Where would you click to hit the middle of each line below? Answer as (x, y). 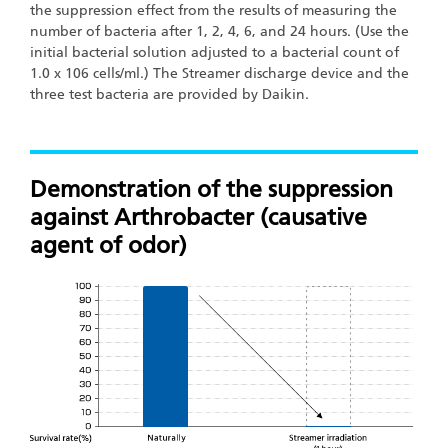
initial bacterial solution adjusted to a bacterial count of (214, 53)
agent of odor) (108, 244)
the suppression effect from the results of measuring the (213, 11)
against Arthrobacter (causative (198, 216)
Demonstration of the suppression (211, 188)
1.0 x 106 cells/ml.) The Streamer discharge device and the (219, 74)
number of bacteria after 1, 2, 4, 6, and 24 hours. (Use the (219, 32)
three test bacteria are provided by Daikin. (169, 95)
